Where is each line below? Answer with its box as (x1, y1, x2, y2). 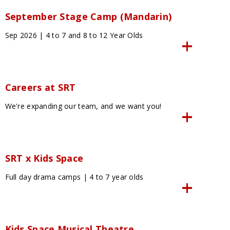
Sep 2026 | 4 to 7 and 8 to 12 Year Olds (5, 30, 143, 41)
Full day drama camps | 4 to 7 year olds (5, 172, 144, 182)
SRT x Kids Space (5, 152, 84, 165)
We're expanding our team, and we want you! (5, 101, 162, 111)
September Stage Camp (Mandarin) (5, 10, 172, 23)
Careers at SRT (5, 81, 76, 94)
